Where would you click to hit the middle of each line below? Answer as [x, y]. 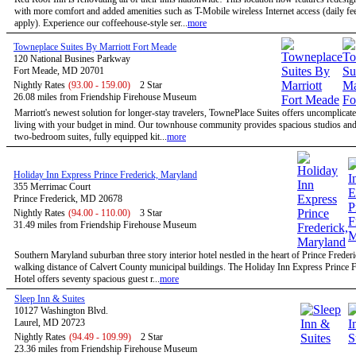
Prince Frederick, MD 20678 [68, 199]
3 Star [151, 213]
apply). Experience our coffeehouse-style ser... [101, 23]
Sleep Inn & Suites [50, 299]
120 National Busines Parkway [72, 59]
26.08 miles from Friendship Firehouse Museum [105, 97]
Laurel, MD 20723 [50, 323]
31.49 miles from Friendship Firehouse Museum [105, 225]
